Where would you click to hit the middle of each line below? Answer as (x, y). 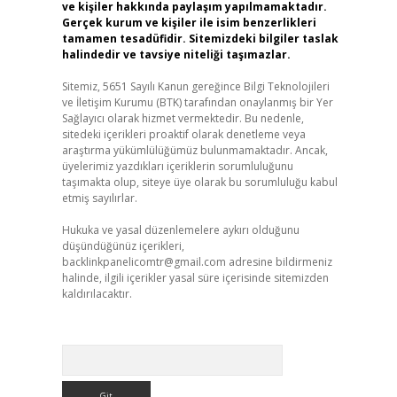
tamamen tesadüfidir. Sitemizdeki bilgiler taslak (200, 39)
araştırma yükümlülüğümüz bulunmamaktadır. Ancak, (195, 150)
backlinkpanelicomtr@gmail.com (144, 262)
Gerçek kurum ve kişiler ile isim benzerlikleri (189, 23)
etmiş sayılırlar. (99, 198)
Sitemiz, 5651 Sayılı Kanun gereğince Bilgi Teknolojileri (195, 86)
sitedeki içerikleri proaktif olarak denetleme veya (183, 134)
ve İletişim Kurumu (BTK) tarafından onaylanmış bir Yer (197, 102)
